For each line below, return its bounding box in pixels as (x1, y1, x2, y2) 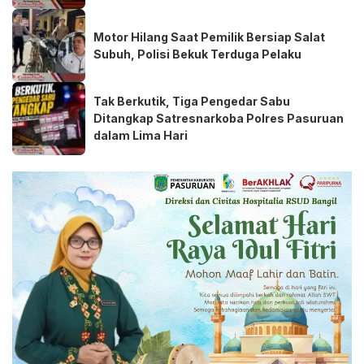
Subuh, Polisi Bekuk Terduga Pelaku (93, 46, 301, 61)
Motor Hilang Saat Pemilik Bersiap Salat (93, 29, 325, 44)
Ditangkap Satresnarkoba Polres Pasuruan (93, 111, 344, 126)
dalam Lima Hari (93, 128, 188, 143)
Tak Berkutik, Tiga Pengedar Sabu (93, 94, 290, 109)
